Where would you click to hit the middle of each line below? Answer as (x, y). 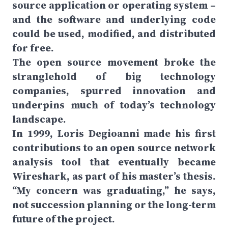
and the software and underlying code (114, 19)
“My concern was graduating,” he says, (114, 190)
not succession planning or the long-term (114, 205)
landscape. (39, 119)
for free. (33, 48)
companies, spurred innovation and (114, 91)
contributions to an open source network (114, 148)
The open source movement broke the (114, 62)
